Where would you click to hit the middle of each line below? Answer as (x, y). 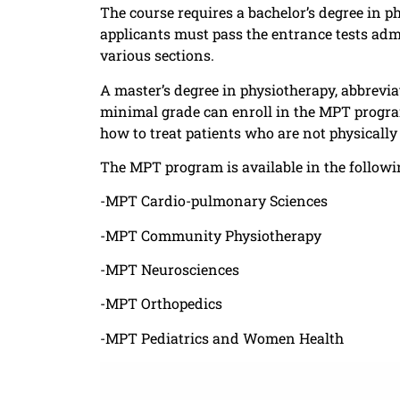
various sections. (157, 55)
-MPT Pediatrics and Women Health (225, 337)
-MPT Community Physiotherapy (211, 235)
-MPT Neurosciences (170, 270)
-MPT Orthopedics (161, 304)
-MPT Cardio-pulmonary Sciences (214, 201)
